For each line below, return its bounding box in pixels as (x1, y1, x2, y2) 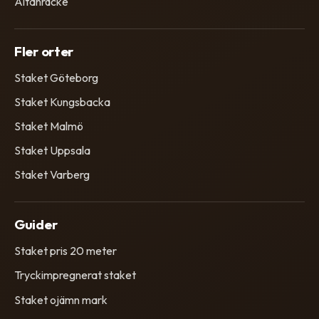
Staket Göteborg (14, 70, 98, 85)
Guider (14, 216, 58, 234)
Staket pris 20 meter (14, 244, 117, 258)
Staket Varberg (14, 167, 90, 182)
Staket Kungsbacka (14, 94, 110, 109)
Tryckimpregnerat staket (14, 268, 136, 283)
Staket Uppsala (14, 143, 90, 158)
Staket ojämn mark (14, 292, 108, 307)
